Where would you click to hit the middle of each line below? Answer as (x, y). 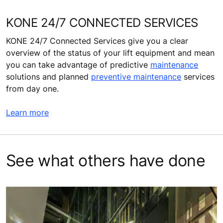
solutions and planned (49, 76)
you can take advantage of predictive (78, 64)
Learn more (27, 112)
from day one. (32, 88)
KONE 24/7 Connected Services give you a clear (97, 41)
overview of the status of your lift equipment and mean (110, 53)
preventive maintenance (136, 76)
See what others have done (106, 160)
